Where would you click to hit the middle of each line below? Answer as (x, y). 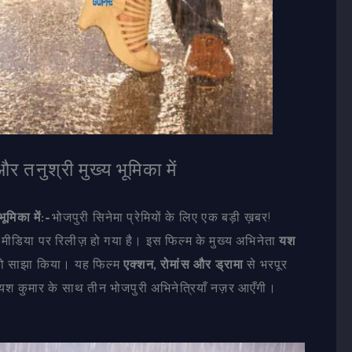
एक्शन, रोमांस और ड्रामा (184, 264)
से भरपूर (266, 264)
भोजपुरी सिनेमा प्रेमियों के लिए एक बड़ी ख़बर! (161, 216)
